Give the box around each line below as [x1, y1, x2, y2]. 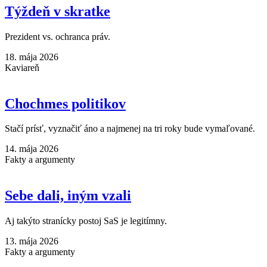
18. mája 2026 [5, 51, 58, 62]
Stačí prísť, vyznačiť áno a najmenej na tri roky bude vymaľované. [5, 123, 255, 134]
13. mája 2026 [5, 236, 58, 247]
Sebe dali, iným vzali [5, 188, 131, 204]
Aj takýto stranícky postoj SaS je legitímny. [5, 216, 167, 226]
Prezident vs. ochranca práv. [5, 31, 110, 42]
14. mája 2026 [5, 144, 58, 154]
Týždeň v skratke [5, 3, 110, 19]
